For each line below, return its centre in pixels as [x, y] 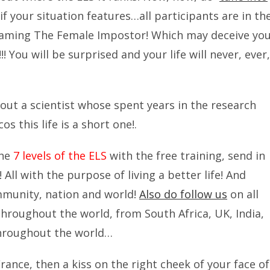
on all [243, 194]
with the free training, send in [186, 155]
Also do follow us [183, 194]
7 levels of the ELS [60, 155]
